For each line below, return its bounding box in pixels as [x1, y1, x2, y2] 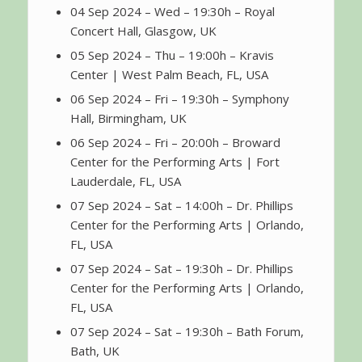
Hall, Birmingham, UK [69, 110, 187, 127]
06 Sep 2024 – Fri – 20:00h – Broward [69, 134, 280, 151]
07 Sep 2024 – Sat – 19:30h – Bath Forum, [69, 323, 304, 340]
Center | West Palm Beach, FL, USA [69, 66, 268, 83]
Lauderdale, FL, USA [69, 173, 181, 190]
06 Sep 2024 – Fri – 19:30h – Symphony [69, 90, 289, 107]
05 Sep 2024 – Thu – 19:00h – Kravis [69, 47, 274, 64]
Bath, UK [69, 343, 120, 360]
